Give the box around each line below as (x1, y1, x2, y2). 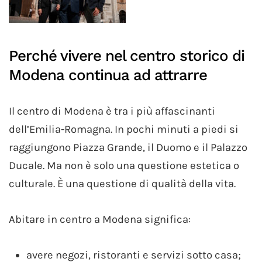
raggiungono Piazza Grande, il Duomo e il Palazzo (9, 141, 247, 154)
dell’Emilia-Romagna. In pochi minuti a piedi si (9, 123, 239, 136)
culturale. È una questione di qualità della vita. (9, 177, 236, 191)
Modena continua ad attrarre (9, 66, 207, 84)
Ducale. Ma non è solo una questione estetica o (9, 159, 239, 173)
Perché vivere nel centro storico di (9, 47, 244, 65)
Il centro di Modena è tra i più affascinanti (9, 105, 215, 118)
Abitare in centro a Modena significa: (9, 213, 191, 226)
